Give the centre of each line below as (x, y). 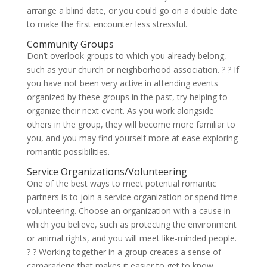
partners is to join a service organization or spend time (132, 197)
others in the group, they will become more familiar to (131, 124)
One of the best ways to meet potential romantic (121, 183)
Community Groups (70, 44)
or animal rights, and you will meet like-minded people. (131, 238)
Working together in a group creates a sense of (128, 252)
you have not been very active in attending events (122, 83)
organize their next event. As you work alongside (120, 111)
